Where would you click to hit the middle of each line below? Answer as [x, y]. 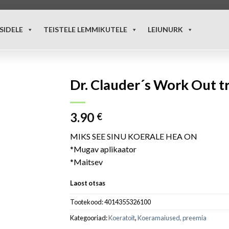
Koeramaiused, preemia [172, 217]
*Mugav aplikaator [104, 149]
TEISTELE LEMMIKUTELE [85, 29]
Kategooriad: [89, 217]
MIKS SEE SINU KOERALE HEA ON [134, 136]
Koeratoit [122, 217]
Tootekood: [87, 202]
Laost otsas [88, 183]
